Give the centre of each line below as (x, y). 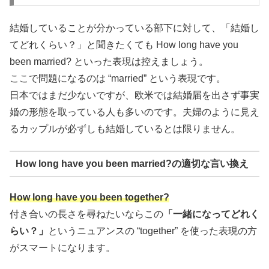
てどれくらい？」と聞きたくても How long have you (124, 44)
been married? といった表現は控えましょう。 (109, 61)
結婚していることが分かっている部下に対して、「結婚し (134, 28)
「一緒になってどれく (211, 214)
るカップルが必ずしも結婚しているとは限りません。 (125, 128)
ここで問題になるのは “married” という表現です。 (118, 78)
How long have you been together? (89, 197)
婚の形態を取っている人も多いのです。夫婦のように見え (134, 112)
